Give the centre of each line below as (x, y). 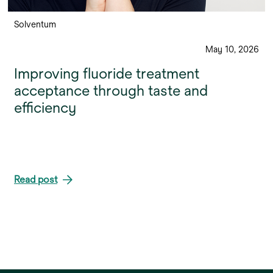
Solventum (35, 24)
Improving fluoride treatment (107, 73)
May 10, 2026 (232, 49)
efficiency (45, 107)
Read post (36, 179)
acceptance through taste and (111, 90)
